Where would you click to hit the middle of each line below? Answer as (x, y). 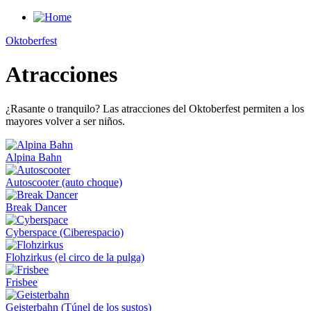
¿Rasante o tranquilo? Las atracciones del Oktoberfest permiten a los (155, 108)
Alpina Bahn (34, 157)
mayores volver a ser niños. (65, 121)
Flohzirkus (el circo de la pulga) (75, 257)
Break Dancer (36, 207)
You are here (51, 57)
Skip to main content (51, 17)
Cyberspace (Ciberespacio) (65, 232)
